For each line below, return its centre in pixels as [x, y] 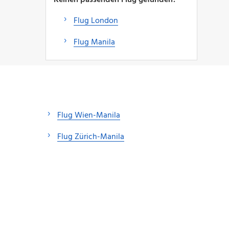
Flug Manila [94, 42]
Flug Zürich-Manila [91, 137]
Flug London [96, 21]
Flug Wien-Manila [89, 115]
